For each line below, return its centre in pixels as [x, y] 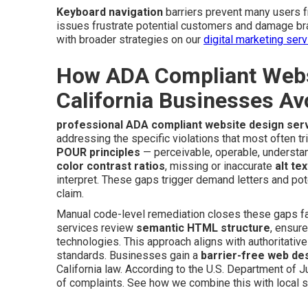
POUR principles [98, 153]
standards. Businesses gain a [129, 256]
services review [96, 228]
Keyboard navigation [110, 12]
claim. [70, 194]
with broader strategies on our [130, 40]
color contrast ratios [111, 166]
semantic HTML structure [203, 228]
